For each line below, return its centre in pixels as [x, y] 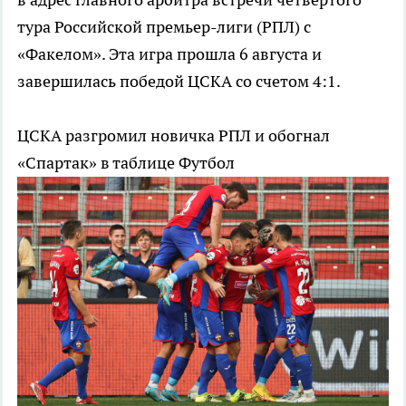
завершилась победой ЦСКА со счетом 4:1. [179, 82]
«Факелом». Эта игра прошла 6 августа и [169, 54]
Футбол [207, 163]
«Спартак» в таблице [98, 163]
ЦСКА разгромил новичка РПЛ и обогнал [174, 136]
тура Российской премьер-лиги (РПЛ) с [164, 27]
